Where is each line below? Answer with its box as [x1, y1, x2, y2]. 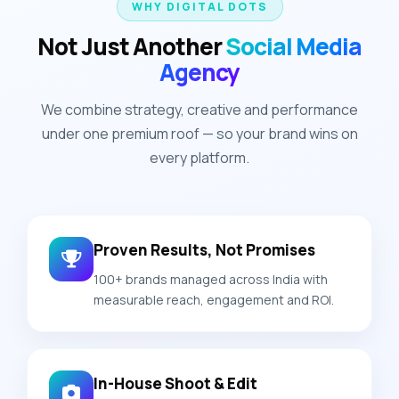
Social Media [225, 29, 362, 62]
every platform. [150, 147, 249, 167]
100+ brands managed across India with [94, 270, 328, 288]
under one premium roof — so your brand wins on [41, 123, 358, 143]
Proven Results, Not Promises [94, 239, 315, 260]
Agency [159, 55, 240, 88]
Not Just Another [37, 29, 225, 62]
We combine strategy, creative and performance [41, 99, 358, 119]
